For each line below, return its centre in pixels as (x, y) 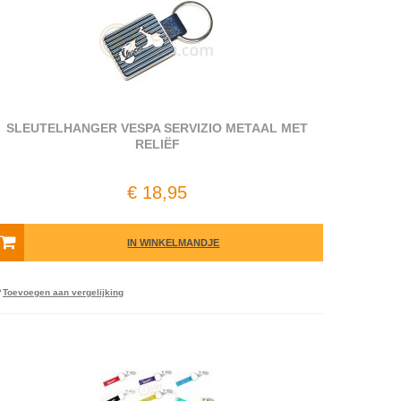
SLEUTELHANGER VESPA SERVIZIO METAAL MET (158, 128)
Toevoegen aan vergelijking (63, 292)
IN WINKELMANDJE (174, 243)
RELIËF (157, 144)
